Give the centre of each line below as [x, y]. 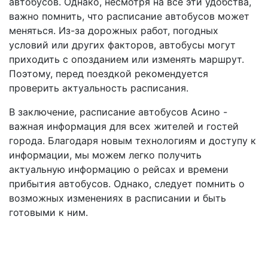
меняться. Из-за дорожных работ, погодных [114, 31]
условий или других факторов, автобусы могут [122, 45]
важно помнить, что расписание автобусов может [129, 16]
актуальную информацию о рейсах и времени [119, 169]
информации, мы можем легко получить [105, 155]
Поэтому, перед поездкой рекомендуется [109, 74]
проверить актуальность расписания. [99, 88]
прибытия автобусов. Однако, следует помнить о [127, 184]
